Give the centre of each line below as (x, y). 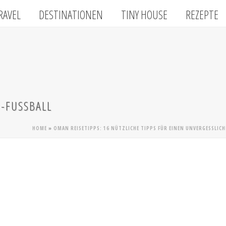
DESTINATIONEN (71, 15)
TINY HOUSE (145, 15)
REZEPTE (202, 15)
